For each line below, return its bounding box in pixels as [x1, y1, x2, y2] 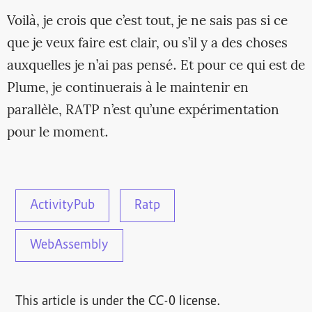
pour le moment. [6, 122, 109, 143]
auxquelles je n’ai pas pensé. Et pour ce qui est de [6, 55, 305, 77]
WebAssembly [30, 237, 109, 255]
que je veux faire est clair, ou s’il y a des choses [6, 33, 288, 54]
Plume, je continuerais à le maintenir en [6, 77, 249, 99]
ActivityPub [30, 198, 95, 215]
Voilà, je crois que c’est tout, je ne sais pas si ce [6, 10, 288, 32]
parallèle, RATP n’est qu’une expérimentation [6, 100, 279, 121]
